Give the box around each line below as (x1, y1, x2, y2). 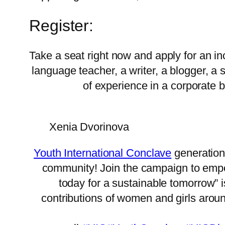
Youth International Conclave (34, 146, 172, 159)
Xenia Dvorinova (49, 120, 129, 133)
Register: (29, 16, 94, 35)
